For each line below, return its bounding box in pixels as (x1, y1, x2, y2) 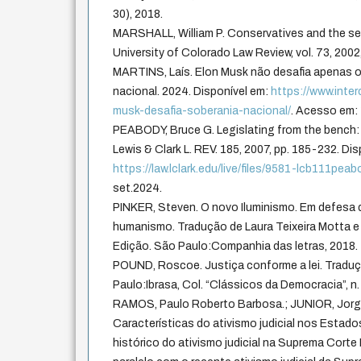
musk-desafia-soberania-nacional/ (113, 105, 292, 118)
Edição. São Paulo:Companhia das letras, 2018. (113, 240, 359, 253)
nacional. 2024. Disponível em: (113, 85, 272, 98)
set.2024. (113, 182, 163, 195)
